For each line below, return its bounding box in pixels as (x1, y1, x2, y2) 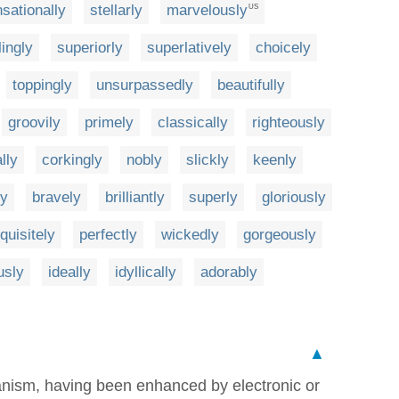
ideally (48, 263, 91, 281)
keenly (253, 151, 297, 168)
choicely (256, 38, 311, 56)
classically (158, 113, 228, 131)
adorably (200, 263, 257, 281)
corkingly (42, 151, 102, 168)
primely (85, 113, 134, 131)
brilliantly (105, 188, 165, 206)
